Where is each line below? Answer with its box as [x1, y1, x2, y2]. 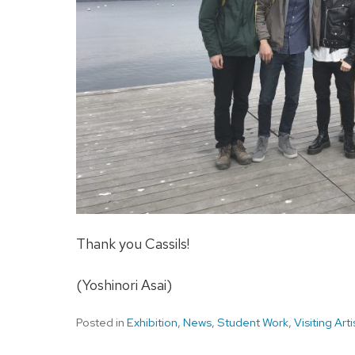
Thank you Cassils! [76, 235, 189, 254]
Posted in [76, 315, 127, 331]
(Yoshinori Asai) [76, 276, 172, 295]
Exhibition [127, 315, 177, 331]
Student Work [217, 315, 288, 331]
